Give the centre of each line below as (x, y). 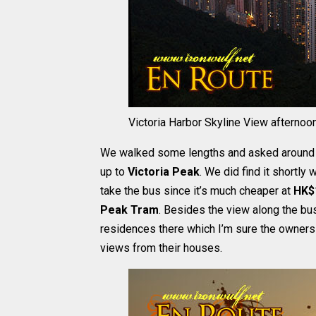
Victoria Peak (164, 172)
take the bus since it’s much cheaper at (197, 191)
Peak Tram (129, 210)
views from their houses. (161, 248)
